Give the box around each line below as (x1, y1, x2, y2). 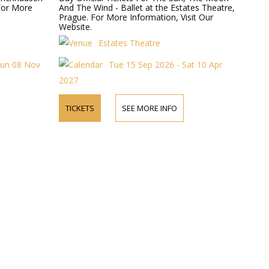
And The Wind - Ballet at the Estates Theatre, (59, 2, 235, 13)
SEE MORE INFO (122, 103, 178, 113)
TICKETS (65, 103, 95, 113)
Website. (59, 21, 92, 32)
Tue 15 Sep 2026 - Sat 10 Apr (109, 59, 223, 70)
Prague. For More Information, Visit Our (59, 11, 214, 23)
